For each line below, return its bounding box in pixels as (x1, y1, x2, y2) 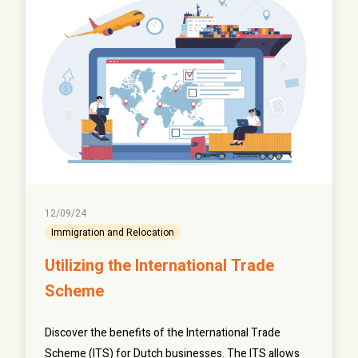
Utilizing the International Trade (45, 254, 274, 278)
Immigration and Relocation (51, 225, 174, 241)
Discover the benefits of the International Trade (45, 324, 280, 342)
